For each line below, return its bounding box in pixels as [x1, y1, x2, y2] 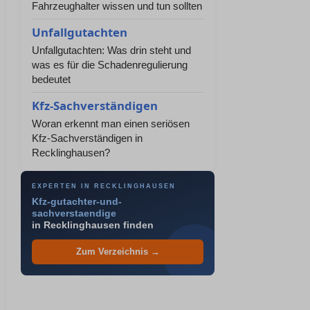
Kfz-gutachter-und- [32, 197, 122, 207]
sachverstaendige [32, 208, 116, 219]
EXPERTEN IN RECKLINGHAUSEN [32, 183, 176, 190]
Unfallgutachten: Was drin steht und [32, 44, 191, 56]
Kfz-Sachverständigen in [32, 132, 143, 144]
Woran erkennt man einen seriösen [32, 118, 190, 129]
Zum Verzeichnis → [75, 247, 160, 257]
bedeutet [32, 73, 71, 85]
